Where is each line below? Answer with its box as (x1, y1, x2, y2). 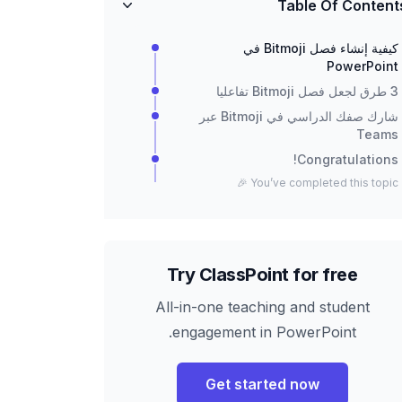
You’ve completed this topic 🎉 (250, 175, 398, 189)
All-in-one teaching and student (154, 297, 370, 316)
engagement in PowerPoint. (171, 322, 356, 341)
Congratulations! (297, 151, 398, 167)
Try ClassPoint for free (166, 263, 358, 285)
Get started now (205, 374, 319, 393)
